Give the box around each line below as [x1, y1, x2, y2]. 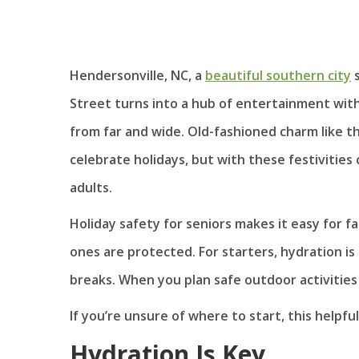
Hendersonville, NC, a [70, 66, 205, 84]
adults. [70, 178, 112, 196]
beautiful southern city [205, 66, 351, 84]
